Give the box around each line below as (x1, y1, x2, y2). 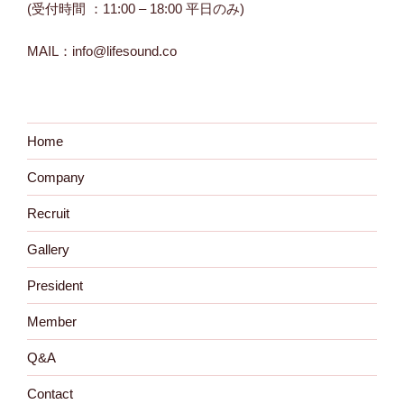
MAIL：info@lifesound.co (27, 42, 177, 59)
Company (27, 169, 85, 185)
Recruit (27, 205, 69, 221)
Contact (27, 385, 73, 401)
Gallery (27, 241, 69, 257)
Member (27, 313, 77, 329)
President (27, 277, 83, 293)
